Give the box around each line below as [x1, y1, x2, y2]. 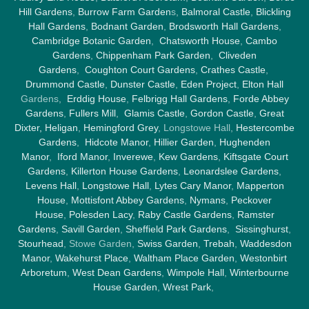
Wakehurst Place [55, 252, 128, 263]
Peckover [231, 194, 272, 206]
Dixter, [14, 121, 42, 133]
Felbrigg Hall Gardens [131, 92, 228, 104]
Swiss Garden [137, 237, 198, 249]
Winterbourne [229, 266, 289, 278]
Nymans [190, 194, 226, 206]
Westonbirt [240, 252, 287, 263]
